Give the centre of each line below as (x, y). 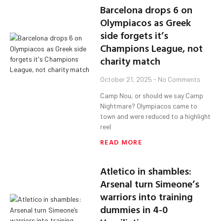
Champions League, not (152, 48)
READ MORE (121, 142)
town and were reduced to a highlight (156, 116)
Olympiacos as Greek (146, 22)
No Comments (179, 79)
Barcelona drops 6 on (147, 10)
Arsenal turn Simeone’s (150, 184)
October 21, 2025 (127, 79)
